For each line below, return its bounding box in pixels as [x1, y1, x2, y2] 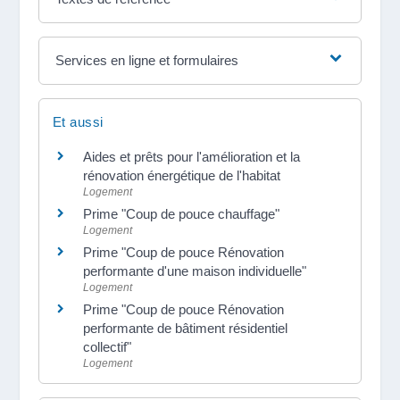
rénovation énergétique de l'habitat [82, 167, 280, 183]
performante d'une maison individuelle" [82, 262, 306, 279]
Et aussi [52, 113, 104, 129]
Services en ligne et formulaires [55, 52, 239, 68]
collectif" [82, 338, 131, 354]
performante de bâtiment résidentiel [82, 320, 287, 336]
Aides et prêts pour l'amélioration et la [82, 148, 300, 164]
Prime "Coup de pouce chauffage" [82, 205, 279, 221]
